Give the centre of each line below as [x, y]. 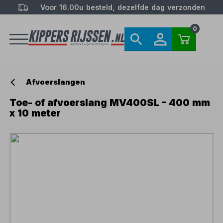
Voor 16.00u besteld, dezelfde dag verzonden [122, 7]
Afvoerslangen [56, 82]
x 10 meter [35, 113]
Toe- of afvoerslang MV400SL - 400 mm [110, 103]
